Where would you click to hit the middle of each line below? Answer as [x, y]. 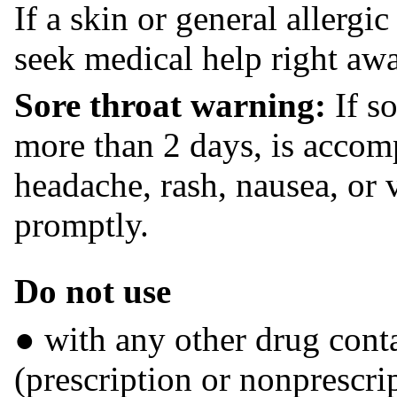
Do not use [93, 291]
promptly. [82, 225]
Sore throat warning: [170, 105]
